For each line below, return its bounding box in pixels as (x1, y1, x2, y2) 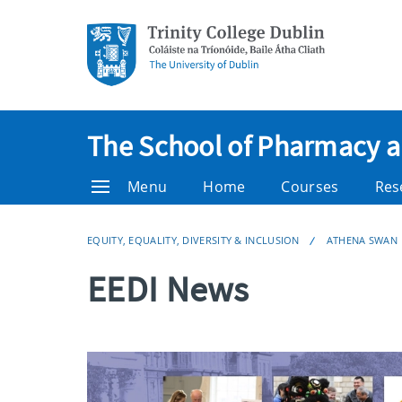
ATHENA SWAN (326, 233, 398, 247)
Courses (281, 177, 339, 197)
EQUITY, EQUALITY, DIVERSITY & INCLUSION (87, 233, 300, 247)
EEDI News (87, 267, 249, 311)
